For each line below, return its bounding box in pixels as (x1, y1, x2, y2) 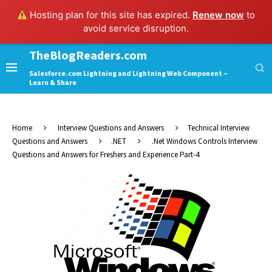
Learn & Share (29, 78, 76, 87)
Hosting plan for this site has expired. (27, 9, 193, 21)
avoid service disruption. (83, 22, 189, 34)
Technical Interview (188, 123, 250, 134)
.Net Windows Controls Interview (152, 137, 257, 147)
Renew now (192, 9, 245, 21)
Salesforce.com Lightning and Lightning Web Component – (29, 69, 228, 78)
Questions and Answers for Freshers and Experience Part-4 (12, 150, 199, 160)
